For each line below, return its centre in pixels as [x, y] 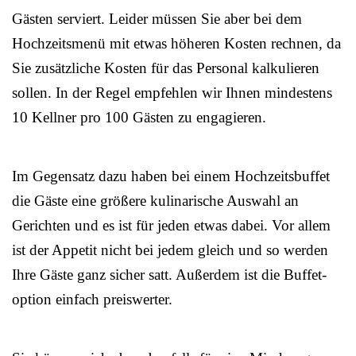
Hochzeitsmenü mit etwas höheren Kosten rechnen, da [176, 44]
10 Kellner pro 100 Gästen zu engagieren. [139, 118]
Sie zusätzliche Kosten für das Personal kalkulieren [166, 68]
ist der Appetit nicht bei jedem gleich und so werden [170, 250]
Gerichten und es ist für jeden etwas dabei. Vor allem [171, 226]
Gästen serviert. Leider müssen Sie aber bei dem [157, 19]
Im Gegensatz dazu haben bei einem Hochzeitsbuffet [171, 176]
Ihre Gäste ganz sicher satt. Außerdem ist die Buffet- [169, 275]
